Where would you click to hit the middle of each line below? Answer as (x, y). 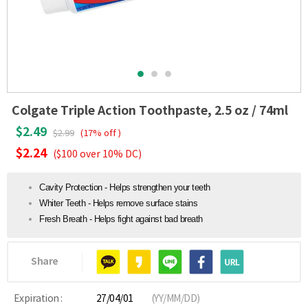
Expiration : (38, 299)
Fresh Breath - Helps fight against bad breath (121, 219)
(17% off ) (101, 133)
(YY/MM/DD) (175, 299)
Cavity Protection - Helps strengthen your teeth (125, 187)
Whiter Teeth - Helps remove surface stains (118, 203)
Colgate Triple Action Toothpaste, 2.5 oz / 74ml (150, 111)
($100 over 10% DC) (97, 155)
